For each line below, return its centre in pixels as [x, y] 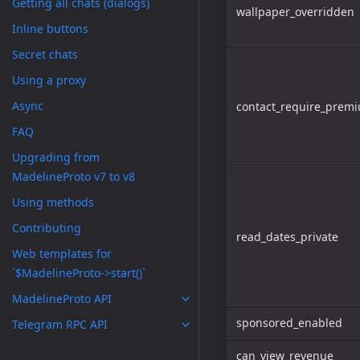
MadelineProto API [62, 299]
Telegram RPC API [60, 324]
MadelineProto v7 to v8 [74, 176]
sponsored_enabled [289, 323]
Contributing [47, 228]
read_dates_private [287, 237]
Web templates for [62, 254]
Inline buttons [50, 29]
